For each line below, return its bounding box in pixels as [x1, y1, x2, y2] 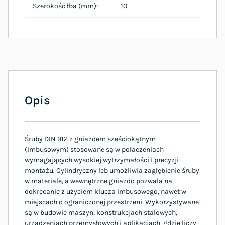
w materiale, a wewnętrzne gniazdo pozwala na [25, 176, 172, 185]
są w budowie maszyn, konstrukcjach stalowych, [25, 208, 177, 217]
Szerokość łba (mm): [33, 1, 98, 10]
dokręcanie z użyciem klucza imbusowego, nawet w [25, 187, 186, 196]
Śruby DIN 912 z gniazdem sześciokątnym [25, 134, 156, 143]
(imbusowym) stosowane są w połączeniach [25, 145, 164, 154]
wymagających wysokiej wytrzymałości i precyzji [25, 155, 179, 164]
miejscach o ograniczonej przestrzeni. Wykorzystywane [25, 197, 199, 206]
